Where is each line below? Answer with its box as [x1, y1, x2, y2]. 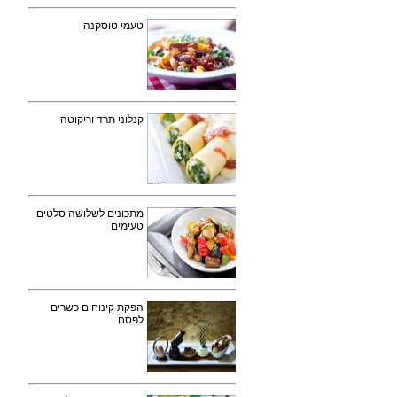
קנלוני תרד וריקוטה [60, 113, 144, 126]
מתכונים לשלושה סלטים [36, 207, 144, 220]
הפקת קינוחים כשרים [51, 301, 144, 314]
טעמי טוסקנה [83, 19, 144, 32]
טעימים [111, 220, 144, 232]
